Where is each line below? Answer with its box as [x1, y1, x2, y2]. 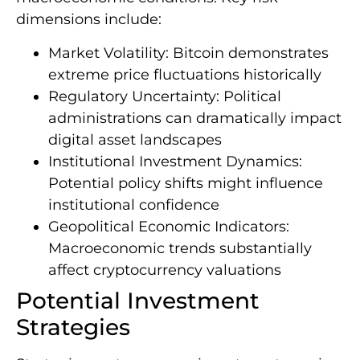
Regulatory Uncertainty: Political [48, 87, 281, 105]
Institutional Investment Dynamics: [48, 152, 302, 170]
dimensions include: [16, 10, 162, 29]
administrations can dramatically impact [48, 108, 342, 127]
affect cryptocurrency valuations [48, 260, 281, 279]
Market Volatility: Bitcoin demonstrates [48, 43, 329, 62]
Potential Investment [16, 286, 260, 314]
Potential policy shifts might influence [48, 174, 323, 192]
